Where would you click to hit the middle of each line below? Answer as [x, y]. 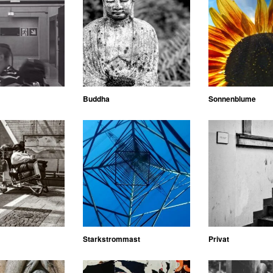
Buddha [97, 98]
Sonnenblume [232, 98]
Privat [218, 239]
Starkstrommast [112, 239]
